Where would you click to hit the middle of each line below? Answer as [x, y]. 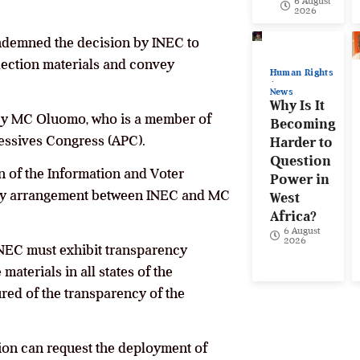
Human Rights [301, 73]
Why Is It [297, 106]
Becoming [303, 124]
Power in [299, 180]
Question [300, 161]
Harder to [301, 143]
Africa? [293, 217]
